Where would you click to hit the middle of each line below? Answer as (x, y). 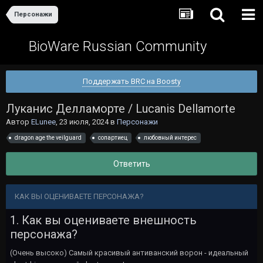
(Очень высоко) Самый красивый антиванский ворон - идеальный (129, 252)
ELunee (43, 122)
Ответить (131, 163)
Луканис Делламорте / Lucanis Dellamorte (121, 109)
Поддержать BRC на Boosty (131, 81)
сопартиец (113, 137)
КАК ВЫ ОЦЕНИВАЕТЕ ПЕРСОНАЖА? (81, 196)
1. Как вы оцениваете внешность (103, 220)
